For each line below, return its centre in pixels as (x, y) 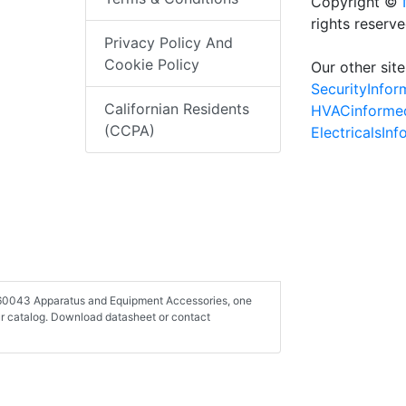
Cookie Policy (152, 65)
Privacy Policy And (169, 43)
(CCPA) (130, 131)
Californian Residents (177, 109)
